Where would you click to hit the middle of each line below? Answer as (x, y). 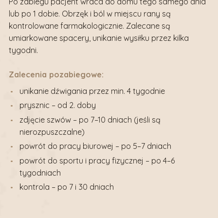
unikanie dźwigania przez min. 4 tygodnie (92, 91)
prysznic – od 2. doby (58, 105)
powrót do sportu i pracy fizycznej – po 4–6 (97, 160)
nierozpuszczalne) (52, 132)
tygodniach (40, 173)
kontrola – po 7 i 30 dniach (67, 187)
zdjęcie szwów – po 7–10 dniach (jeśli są (90, 119)
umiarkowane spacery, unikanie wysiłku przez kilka (99, 38)
